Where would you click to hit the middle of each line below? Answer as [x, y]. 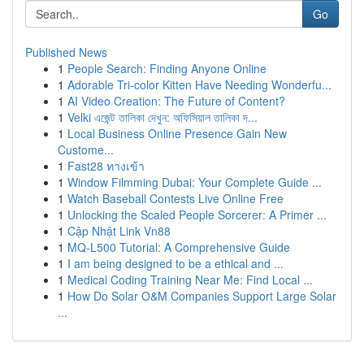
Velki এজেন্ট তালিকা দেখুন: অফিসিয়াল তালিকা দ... [162, 117]
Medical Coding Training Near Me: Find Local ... [190, 279]
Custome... [86, 149]
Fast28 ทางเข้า [106, 166]
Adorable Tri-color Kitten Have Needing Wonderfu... [199, 84]
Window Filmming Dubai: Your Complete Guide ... [195, 182]
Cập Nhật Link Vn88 [119, 231]
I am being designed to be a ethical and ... [175, 263]
